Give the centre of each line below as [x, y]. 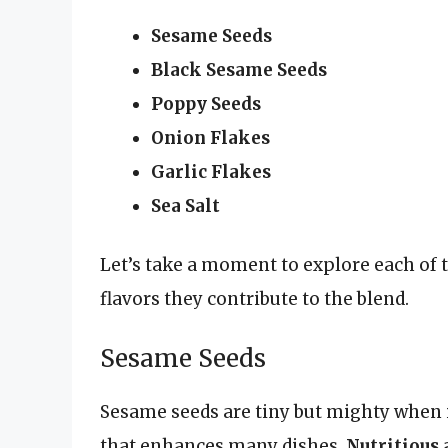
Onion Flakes [210, 137]
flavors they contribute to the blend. [254, 299]
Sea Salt [185, 205]
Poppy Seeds [206, 103]
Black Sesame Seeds [239, 69]
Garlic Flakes [211, 171]
